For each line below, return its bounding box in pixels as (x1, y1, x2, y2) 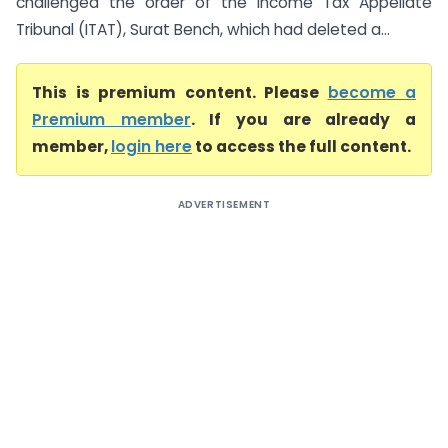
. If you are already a (190, 109, 417, 130)
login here (111, 136, 192, 157)
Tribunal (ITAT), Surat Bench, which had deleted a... (16, 19, 390, 40)
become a (327, 82, 416, 103)
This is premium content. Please (32, 82, 328, 103)
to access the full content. (192, 136, 411, 157)
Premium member (32, 109, 191, 130)
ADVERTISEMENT (177, 197, 271, 212)
